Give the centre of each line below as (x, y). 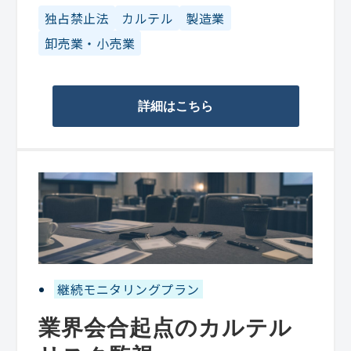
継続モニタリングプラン (129, 289)
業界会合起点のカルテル (165, 327)
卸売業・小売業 (90, 43)
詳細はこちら (175, 106)
